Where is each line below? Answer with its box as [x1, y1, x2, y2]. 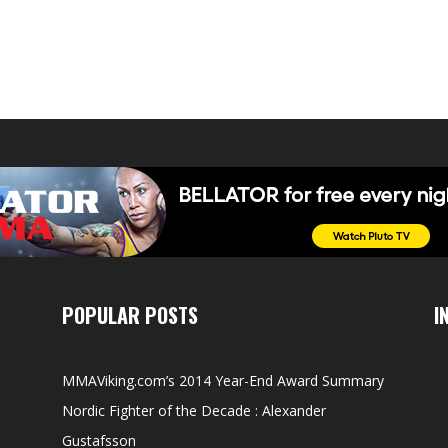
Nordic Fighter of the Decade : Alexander [62, 401, 326, 420]
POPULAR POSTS [62, 300, 198, 330]
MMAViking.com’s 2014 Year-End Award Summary [62, 371, 384, 390]
